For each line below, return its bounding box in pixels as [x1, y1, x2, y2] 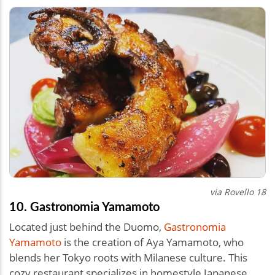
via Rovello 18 [210, 186, 266, 198]
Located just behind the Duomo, [9, 220, 164, 234]
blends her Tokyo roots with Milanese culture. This [9, 250, 247, 265]
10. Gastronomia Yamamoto [9, 198, 163, 215]
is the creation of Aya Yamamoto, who [61, 235, 244, 250]
